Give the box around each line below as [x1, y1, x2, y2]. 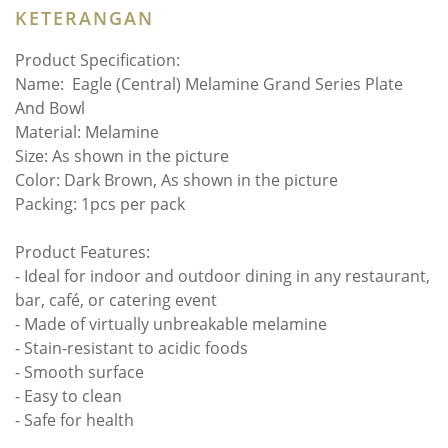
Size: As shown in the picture [15, 145, 229, 167]
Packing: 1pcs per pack [15, 193, 185, 215]
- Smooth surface [15, 361, 148, 383]
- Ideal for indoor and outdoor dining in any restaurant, [15, 265, 430, 287]
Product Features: [15, 241, 150, 263]
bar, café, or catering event [15, 289, 217, 311]
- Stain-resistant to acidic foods [15, 337, 248, 359]
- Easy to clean [15, 385, 122, 407]
